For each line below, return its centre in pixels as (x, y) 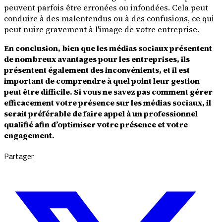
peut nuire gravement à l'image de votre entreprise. (102, 29)
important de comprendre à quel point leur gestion (102, 81)
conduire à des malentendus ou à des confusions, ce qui (109, 18)
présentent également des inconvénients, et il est (97, 70)
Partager (19, 156)
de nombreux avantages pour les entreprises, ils (97, 59)
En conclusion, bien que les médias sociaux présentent (108, 48)
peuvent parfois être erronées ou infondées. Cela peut (106, 7)
